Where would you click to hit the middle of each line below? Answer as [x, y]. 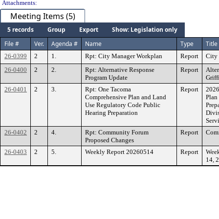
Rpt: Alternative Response [120, 70]
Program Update [106, 77]
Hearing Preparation [111, 113]
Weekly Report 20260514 [119, 152]
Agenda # [65, 44]
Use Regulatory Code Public [123, 105]
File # [12, 44]
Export [89, 30]
